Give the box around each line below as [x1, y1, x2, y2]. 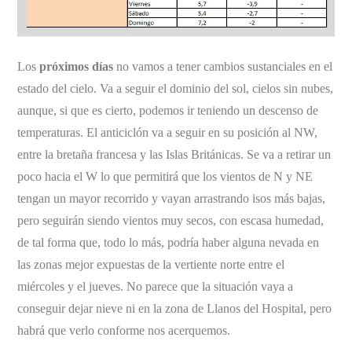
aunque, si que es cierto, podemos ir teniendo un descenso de [17, 103, 319, 117]
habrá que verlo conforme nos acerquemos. [17, 323, 231, 337]
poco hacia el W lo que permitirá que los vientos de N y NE [17, 169, 313, 183]
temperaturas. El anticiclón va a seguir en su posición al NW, [17, 125, 318, 139]
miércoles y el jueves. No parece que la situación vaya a [17, 279, 294, 293]
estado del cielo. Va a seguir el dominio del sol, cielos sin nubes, [17, 81, 334, 95]
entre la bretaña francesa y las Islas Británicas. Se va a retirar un [17, 147, 332, 161]
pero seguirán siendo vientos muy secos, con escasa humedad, [17, 213, 324, 227]
